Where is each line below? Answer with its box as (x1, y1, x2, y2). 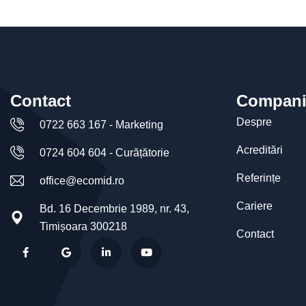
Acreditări (236, 144, 283, 156)
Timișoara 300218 (40, 221, 127, 232)
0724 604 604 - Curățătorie (40, 147, 169, 158)
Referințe (236, 172, 281, 184)
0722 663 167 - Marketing (40, 119, 163, 130)
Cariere (236, 200, 273, 212)
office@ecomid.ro (40, 175, 124, 186)
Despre (236, 116, 272, 128)
